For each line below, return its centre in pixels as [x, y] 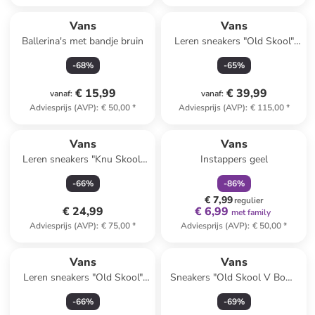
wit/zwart [234, 55]
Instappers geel [234, 159]
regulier [249, 200]
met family [251, 212]
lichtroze [83, 291]
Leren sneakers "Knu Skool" [83, 159]
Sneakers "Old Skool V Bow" [234, 277]
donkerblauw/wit [83, 173]
